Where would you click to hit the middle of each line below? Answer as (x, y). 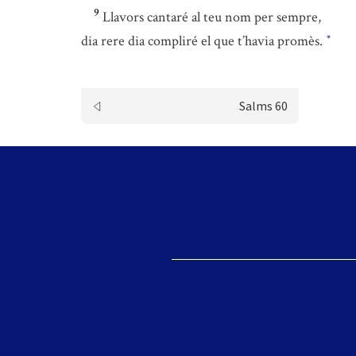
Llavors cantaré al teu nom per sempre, (212, 17)
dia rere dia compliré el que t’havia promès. (203, 41)
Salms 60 (263, 106)
